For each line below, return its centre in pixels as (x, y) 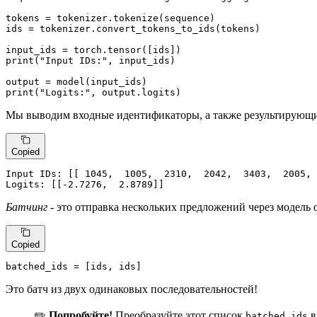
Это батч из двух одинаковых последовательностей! (132, 289)
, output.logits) (136, 92)
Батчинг (27, 207)
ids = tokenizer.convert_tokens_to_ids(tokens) (133, 28)
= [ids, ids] (105, 266)
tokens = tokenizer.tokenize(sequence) (110, 18)
